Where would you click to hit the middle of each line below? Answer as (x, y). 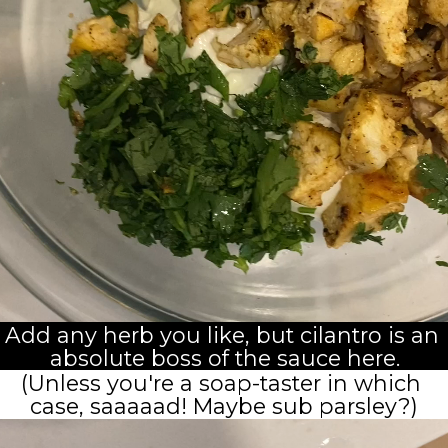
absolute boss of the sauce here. (225, 357)
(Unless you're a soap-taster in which (221, 382)
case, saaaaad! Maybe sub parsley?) (224, 405)
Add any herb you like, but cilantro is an (222, 334)
